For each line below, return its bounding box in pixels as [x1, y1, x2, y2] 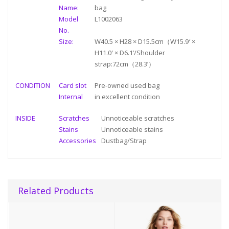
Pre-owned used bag [95, 81, 159, 90]
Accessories [59, 136, 96, 146]
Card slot [59, 81, 86, 90]
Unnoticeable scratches [101, 113, 174, 123]
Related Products [18, 185, 94, 197]
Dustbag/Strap [101, 136, 147, 146]
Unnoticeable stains [101, 125, 163, 134]
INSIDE [15, 113, 35, 123]
